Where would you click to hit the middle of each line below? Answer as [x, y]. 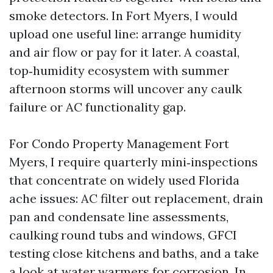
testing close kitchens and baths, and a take [134, 253]
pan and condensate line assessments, [119, 217]
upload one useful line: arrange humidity [125, 34]
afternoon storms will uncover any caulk [126, 89]
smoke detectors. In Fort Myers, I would [123, 16]
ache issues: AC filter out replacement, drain [136, 198]
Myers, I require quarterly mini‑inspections [133, 162]
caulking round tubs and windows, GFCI [123, 235]
